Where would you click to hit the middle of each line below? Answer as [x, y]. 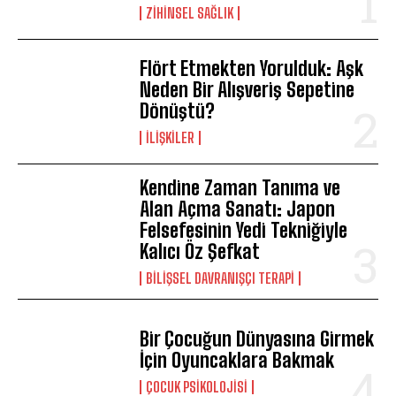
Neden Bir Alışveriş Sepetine [247, 89]
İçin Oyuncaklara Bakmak [237, 360]
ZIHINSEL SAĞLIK [190, 12]
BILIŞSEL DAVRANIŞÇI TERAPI [221, 278]
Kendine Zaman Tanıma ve [240, 187]
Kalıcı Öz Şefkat [200, 251]
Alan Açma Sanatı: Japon [238, 209]
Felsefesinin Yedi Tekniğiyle [244, 230]
